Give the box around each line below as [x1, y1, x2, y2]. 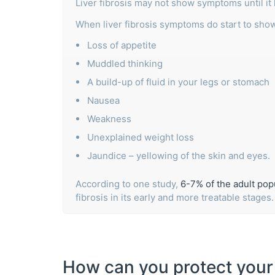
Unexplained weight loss [87, 131, 194, 143]
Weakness [87, 112, 131, 125]
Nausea [87, 94, 120, 106]
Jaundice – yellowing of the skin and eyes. [87, 149, 270, 161]
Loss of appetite [87, 39, 157, 51]
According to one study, [76, 177, 180, 190]
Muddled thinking [87, 57, 163, 69]
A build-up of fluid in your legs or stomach [87, 76, 269, 88]
